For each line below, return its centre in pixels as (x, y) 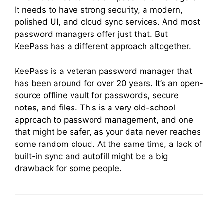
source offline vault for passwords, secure (97, 95)
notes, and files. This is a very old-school (95, 107)
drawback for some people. (69, 168)
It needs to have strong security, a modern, (99, 10)
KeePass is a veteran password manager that (103, 71)
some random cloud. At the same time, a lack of (108, 144)
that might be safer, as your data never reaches (108, 132)
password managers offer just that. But (91, 34)
